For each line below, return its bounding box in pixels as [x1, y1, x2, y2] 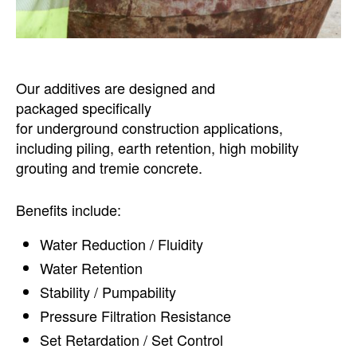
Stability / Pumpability [40, 280, 180, 302]
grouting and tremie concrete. [16, 156, 206, 178]
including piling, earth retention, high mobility [16, 136, 299, 158]
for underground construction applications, [16, 116, 283, 138]
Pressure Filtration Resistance [40, 304, 235, 326]
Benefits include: [16, 198, 121, 220]
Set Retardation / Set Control [40, 328, 227, 350]
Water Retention [40, 257, 143, 278]
